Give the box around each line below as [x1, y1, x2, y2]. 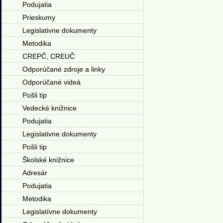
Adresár [22, 169, 47, 177]
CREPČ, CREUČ [22, 52, 75, 60]
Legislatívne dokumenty [22, 208, 97, 216]
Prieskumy [22, 13, 55, 21]
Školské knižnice [22, 156, 74, 164]
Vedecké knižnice [22, 104, 77, 112]
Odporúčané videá [22, 78, 81, 86]
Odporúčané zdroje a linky [22, 65, 105, 73]
